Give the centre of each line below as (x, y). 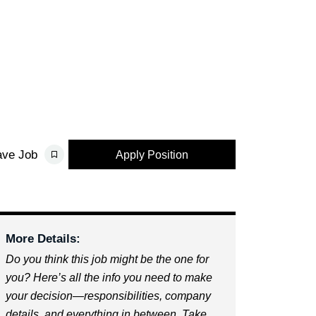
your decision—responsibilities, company (108, 296)
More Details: (43, 238)
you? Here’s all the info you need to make (109, 277)
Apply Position (152, 154)
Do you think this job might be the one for (107, 259)
